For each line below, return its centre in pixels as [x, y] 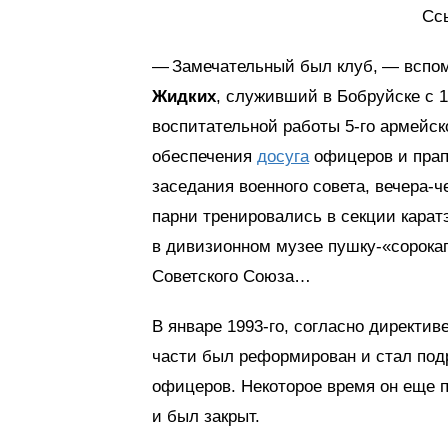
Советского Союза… [231, 276]
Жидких [184, 96]
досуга [283, 156]
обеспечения [204, 156]
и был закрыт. [206, 416]
